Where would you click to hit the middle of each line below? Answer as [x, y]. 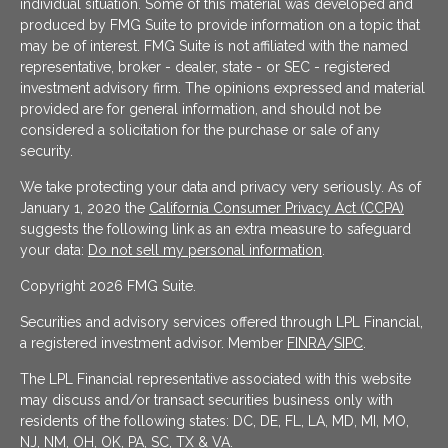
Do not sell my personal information [205, 250]
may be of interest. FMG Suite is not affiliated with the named [214, 46]
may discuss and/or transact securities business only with [206, 400]
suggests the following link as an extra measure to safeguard [215, 229]
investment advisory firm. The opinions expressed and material [222, 88]
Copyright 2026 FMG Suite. [108, 286]
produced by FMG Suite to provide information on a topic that [220, 25]
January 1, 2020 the [84, 208]
